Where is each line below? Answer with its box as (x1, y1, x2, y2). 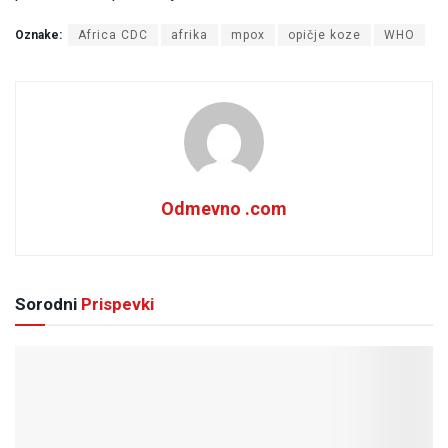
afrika (171, 28, 208, 43)
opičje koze (288, 28, 361, 43)
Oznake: (15, 28, 62, 43)
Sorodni (15, 294, 77, 315)
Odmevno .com (161, 198, 287, 220)
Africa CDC (78, 28, 148, 43)
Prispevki (77, 294, 154, 315)
